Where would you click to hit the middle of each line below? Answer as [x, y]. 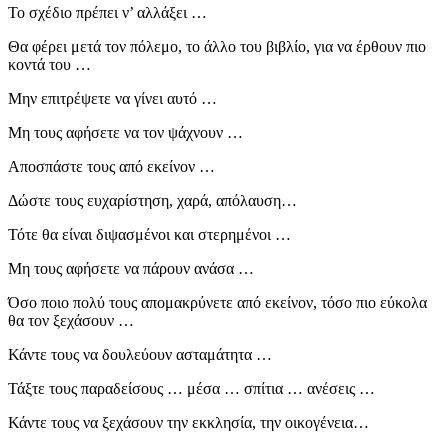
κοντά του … [49, 64]
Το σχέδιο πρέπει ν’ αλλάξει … [107, 12]
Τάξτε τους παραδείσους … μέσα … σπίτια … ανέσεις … [191, 388]
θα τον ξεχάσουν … [71, 320]
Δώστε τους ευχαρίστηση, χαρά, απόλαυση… [152, 200]
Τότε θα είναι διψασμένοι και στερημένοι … [149, 234]
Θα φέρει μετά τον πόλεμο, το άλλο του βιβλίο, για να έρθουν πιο [217, 46]
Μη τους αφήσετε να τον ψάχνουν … [125, 132]
